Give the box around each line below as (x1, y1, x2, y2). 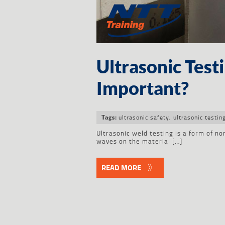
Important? (96, 76, 189, 99)
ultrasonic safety (119, 112, 169, 122)
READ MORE (101, 161, 141, 173)
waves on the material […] (96, 136, 182, 146)
